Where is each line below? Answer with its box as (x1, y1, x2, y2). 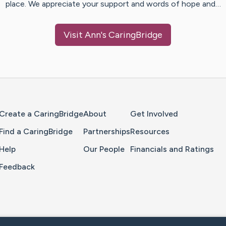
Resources (130, 127, 169, 137)
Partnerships (83, 127, 130, 137)
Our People (83, 144, 125, 154)
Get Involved (130, 109, 178, 119)
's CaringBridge (101, 29, 162, 41)
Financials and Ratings (130, 144, 214, 154)
